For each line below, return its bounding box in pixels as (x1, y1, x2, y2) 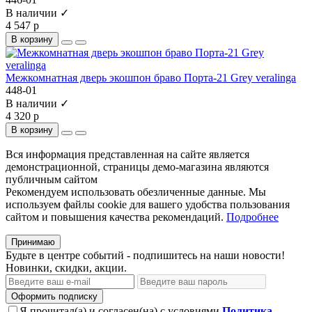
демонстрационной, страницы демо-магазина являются (6, 160, 269, 173)
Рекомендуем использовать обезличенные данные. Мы (6, 185, 266, 198)
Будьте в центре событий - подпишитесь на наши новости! (6, 249, 285, 261)
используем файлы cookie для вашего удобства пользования (6, 198, 290, 210)
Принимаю (11, 236, 55, 247)
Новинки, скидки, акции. (6, 261, 127, 274)
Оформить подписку (11, 290, 97, 302)
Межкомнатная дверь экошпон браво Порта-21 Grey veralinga (6, 71, 296, 84)
